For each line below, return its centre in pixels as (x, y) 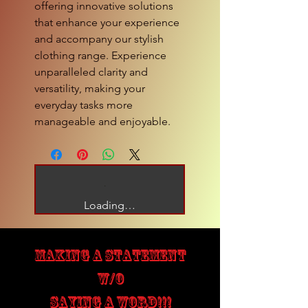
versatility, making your (90, 88)
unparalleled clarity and (91, 71)
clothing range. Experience (100, 55)
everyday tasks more (84, 104)
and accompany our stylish (99, 38)
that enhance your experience (107, 22)
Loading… (110, 205)
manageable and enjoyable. (102, 121)
